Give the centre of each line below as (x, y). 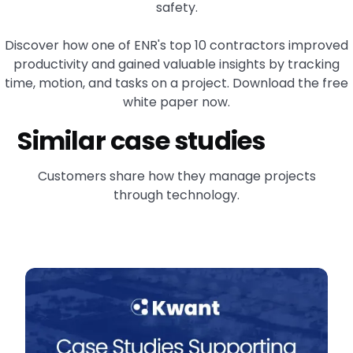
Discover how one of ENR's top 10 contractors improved (176, 46)
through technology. (176, 195)
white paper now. (176, 102)
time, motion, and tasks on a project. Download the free (176, 84)
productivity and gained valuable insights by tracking (176, 65)
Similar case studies (141, 141)
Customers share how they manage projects (176, 176)
